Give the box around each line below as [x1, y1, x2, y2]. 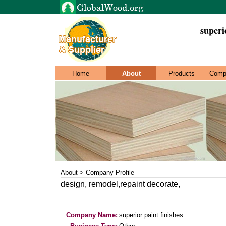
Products [168, 70, 195, 77]
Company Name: [66, 211, 118, 219]
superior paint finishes [119, 211, 183, 219]
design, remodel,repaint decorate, [61, 180, 180, 188]
